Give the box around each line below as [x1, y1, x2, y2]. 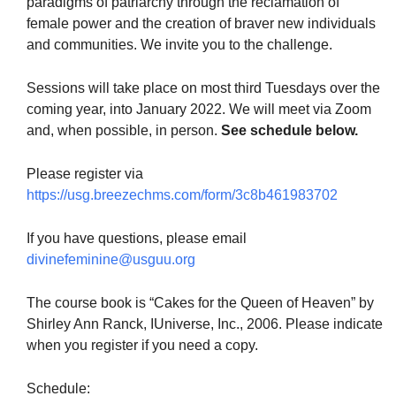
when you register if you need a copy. [27, 338, 258, 354]
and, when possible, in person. [27, 123, 221, 139]
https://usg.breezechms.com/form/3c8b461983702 [27, 187, 338, 203]
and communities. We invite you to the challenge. [27, 37, 332, 53]
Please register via [27, 166, 143, 182]
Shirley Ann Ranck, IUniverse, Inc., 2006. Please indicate [27, 316, 383, 332]
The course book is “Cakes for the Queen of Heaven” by [27, 295, 374, 311]
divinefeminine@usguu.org [27, 252, 195, 268]
